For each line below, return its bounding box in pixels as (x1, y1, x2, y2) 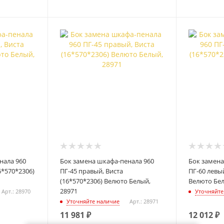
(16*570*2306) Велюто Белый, (60, 176, 151, 186)
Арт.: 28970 (1, 187, 30, 195)
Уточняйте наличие (66, 197, 120, 205)
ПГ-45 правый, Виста (60, 166, 123, 176)
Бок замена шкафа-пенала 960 (60, 156, 154, 166)
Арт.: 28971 (129, 197, 159, 205)
